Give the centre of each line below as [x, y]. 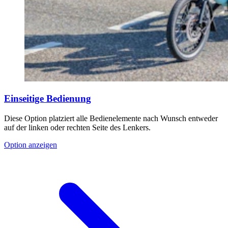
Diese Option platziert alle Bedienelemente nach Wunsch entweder [111, 118]
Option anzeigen [31, 145]
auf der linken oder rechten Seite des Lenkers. [77, 127]
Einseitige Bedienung [48, 99]
